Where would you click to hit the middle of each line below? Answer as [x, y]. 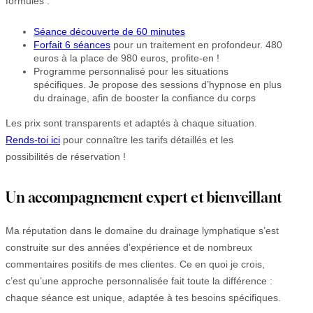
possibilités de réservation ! [66, 157]
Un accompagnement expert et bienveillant [144, 198]
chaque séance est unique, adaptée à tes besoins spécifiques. [143, 298]
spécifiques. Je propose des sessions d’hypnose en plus [158, 84]
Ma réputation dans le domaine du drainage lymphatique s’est [142, 231]
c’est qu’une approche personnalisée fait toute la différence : [139, 281]
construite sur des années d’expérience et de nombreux [129, 248]
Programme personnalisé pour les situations [131, 71]
